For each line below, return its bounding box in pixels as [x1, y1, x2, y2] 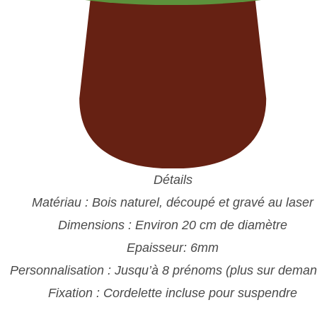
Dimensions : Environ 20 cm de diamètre [58, 218, 288, 232]
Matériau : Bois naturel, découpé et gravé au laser [32, 195, 314, 209]
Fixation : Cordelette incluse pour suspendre [48, 286, 298, 300]
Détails [153, 173, 192, 187]
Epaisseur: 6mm [127, 241, 219, 255]
